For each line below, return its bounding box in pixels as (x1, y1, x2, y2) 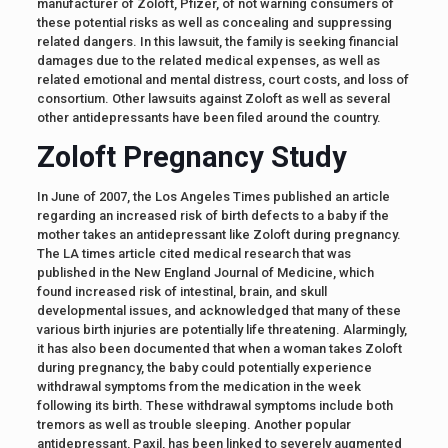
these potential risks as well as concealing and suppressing (36, 15, 392, 30)
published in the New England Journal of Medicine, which (36, 265, 374, 280)
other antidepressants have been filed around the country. (36, 110, 381, 125)
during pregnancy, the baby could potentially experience (36, 360, 372, 375)
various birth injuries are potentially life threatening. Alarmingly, (36, 322, 407, 337)
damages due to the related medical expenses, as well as (36, 53, 380, 68)
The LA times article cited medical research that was (36, 246, 351, 261)
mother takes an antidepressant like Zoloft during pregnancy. (36, 227, 401, 242)
